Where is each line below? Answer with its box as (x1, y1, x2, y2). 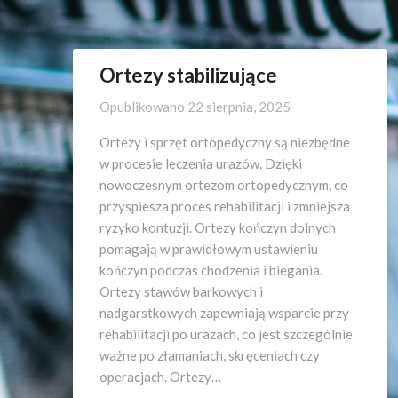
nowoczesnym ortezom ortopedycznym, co (99, 177, 348, 193)
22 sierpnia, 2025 (187, 99, 291, 115)
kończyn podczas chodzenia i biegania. (99, 262, 322, 278)
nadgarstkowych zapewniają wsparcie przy (99, 305, 349, 321)
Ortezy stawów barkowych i (99, 283, 263, 299)
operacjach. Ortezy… (99, 369, 221, 385)
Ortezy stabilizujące (99, 63, 277, 87)
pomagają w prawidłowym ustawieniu (99, 241, 318, 257)
